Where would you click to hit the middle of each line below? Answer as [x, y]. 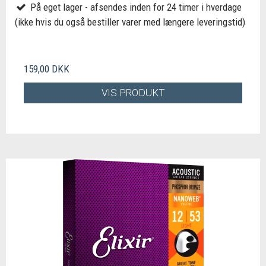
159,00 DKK [47, 69]
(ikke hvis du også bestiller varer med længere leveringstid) [130, 22]
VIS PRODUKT [133, 92]
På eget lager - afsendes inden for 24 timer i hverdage [134, 7]
